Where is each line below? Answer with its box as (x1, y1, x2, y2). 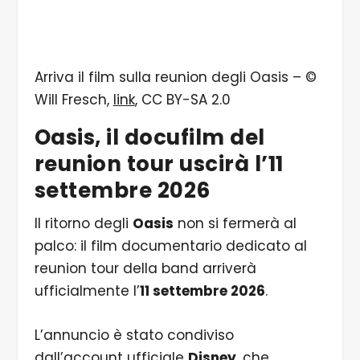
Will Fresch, (34, 89, 113, 109)
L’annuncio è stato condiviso (34, 325, 234, 345)
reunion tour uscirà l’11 (34, 149, 284, 178)
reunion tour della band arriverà (34, 258, 256, 278)
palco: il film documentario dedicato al (34, 235, 307, 256)
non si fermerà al (173, 213, 297, 233)
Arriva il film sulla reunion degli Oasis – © (34, 67, 317, 87)
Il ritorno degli (34, 213, 133, 233)
